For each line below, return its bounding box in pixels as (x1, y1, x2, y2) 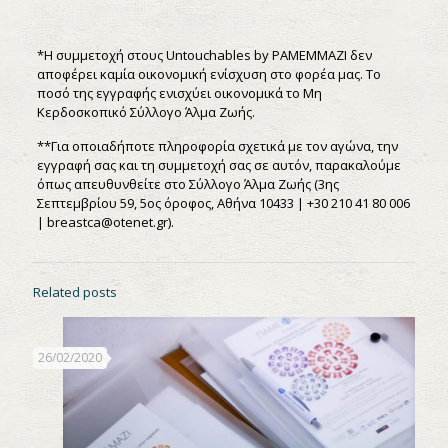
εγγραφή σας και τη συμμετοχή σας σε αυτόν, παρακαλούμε (36, 155, 401, 174)
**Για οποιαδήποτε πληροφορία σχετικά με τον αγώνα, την (36, 136, 398, 155)
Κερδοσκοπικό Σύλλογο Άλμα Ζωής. (36, 102, 255, 121)
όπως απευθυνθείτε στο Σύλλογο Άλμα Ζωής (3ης (36, 174, 339, 193)
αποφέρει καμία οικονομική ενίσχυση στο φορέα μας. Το (36, 64, 381, 83)
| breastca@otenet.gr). (36, 212, 174, 231)
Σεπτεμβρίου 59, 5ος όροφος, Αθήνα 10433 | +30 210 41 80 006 (36, 193, 410, 212)
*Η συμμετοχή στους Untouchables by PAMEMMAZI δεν (36, 45, 372, 64)
